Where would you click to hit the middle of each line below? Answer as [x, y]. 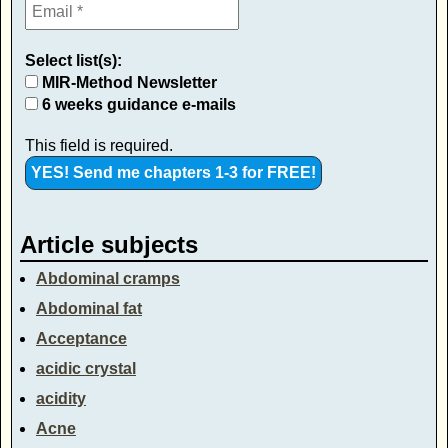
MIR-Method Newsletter [127, 82]
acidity [61, 398]
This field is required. [99, 145]
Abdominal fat [89, 308]
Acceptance [81, 338]
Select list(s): [73, 60]
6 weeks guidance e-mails [137, 104]
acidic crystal [86, 368]
